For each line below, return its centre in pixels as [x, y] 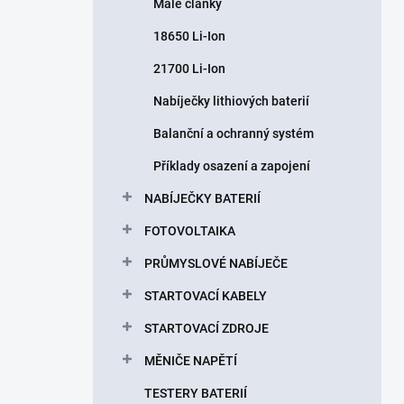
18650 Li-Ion [189, 36]
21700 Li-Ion [189, 69]
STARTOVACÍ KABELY [206, 296]
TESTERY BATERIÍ [196, 393]
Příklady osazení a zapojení [232, 166]
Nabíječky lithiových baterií [231, 101]
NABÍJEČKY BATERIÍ [202, 198]
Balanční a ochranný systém [234, 133]
